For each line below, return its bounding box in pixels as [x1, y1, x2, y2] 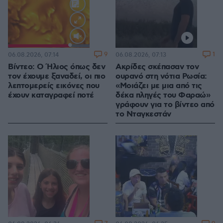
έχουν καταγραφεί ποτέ [8, 90, 94, 101]
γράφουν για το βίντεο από [115, 100, 215, 111]
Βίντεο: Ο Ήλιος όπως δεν [8, 62, 105, 73]
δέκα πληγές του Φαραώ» [115, 90, 210, 101]
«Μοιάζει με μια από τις [115, 81, 202, 92]
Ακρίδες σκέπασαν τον [115, 62, 199, 73]
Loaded [49, 44, 67, 50]
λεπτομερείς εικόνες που [8, 81, 100, 92]
